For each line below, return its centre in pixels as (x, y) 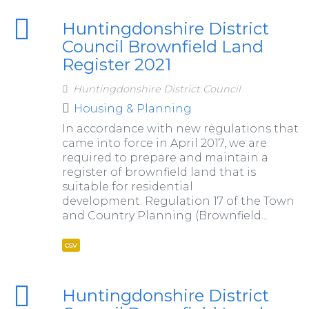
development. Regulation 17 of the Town (178, 201)
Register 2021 (116, 64)
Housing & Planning (132, 108)
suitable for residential (127, 186)
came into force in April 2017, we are (164, 143)
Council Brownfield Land (162, 46)
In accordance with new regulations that (180, 128)
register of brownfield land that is (159, 172)
